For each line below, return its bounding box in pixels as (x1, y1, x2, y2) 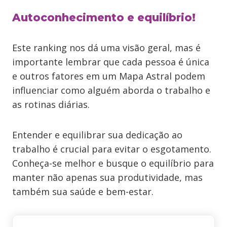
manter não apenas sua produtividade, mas (12, 171, 203, 183)
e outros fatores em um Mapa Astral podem (12, 70, 205, 82)
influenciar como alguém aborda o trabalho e (12, 84, 210, 96)
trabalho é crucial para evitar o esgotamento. (12, 143, 211, 155)
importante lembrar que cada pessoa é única (12, 56, 209, 68)
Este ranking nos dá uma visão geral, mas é (12, 42, 201, 54)
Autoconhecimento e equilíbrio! (12, 11, 196, 24)
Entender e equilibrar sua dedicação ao (12, 129, 182, 141)
